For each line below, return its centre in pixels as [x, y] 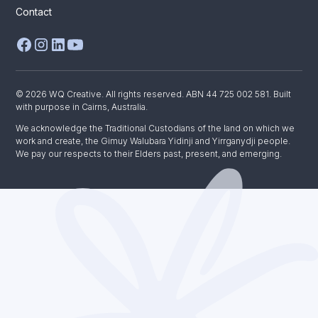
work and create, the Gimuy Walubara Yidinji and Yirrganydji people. [153, 141]
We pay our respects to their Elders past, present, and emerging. [149, 154]
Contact [34, 12]
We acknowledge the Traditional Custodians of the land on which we [155, 128]
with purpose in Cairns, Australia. [82, 107]
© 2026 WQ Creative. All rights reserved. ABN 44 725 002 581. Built [154, 94]
